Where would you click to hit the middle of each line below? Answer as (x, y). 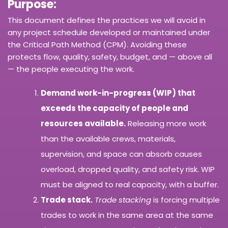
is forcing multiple (186, 200)
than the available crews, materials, (108, 139)
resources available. (83, 123)
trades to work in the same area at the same (127, 215)
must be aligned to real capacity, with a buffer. (130, 184)
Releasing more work (166, 123)
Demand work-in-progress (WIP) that (118, 93)
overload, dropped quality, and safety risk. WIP (128, 169)
